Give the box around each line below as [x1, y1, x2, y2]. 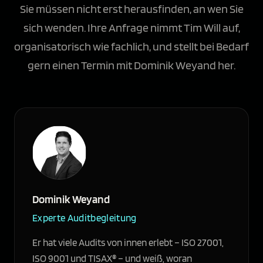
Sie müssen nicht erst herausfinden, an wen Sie [19, 2, 244, 16]
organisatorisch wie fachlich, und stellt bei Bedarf [14, 39, 249, 54]
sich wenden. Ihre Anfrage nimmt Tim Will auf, [23, 21, 240, 35]
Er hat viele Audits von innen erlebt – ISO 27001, [32, 237, 224, 249]
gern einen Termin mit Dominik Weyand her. [28, 58, 235, 73]
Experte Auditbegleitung [32, 212, 137, 224]
